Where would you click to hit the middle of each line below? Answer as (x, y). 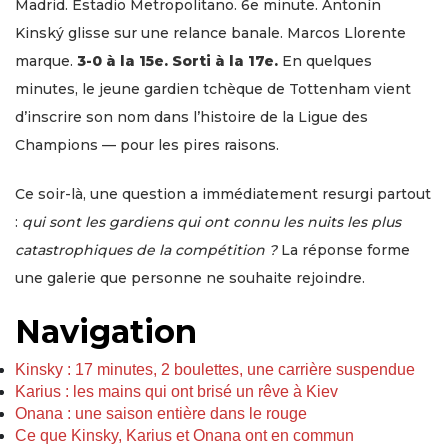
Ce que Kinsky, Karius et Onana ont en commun (184, 435)
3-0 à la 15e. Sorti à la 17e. (177, 60)
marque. (46, 60)
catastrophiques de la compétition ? (146, 249)
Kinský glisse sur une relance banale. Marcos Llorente (210, 32)
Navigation (106, 331)
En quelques (325, 60)
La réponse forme (343, 249)
